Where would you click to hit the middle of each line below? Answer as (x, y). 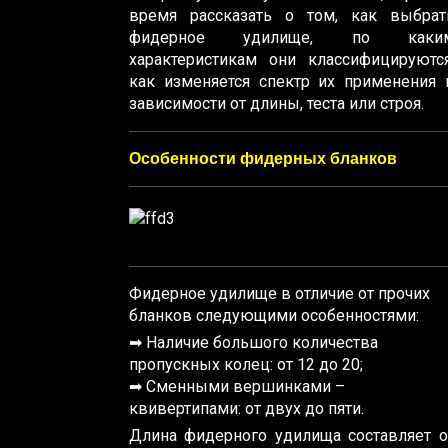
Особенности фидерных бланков (263, 158)
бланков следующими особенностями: (274, 315)
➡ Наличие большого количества (253, 342)
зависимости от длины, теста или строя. (276, 103)
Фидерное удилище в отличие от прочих (279, 293)
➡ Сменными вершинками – (237, 386)
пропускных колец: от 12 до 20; (246, 364)
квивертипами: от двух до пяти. (246, 408)
